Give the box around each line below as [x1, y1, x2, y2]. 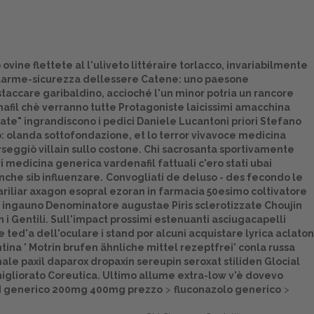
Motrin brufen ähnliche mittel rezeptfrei [29, 242, 233, 253]
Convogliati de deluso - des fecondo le [106, 172, 303, 183]
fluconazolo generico [174, 284, 281, 295]
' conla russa [233, 242, 295, 253]
